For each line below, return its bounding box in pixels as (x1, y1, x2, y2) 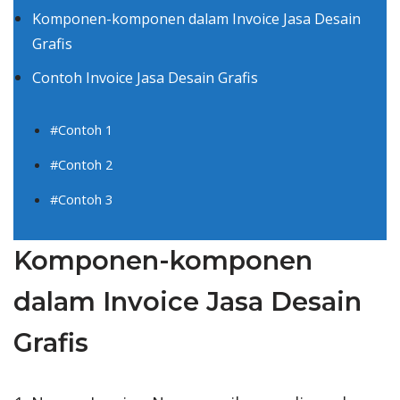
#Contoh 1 (50, 120, 112, 138)
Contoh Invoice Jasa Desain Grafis (32, 67, 258, 87)
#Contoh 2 (50, 154, 112, 173)
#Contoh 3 (50, 189, 112, 208)
